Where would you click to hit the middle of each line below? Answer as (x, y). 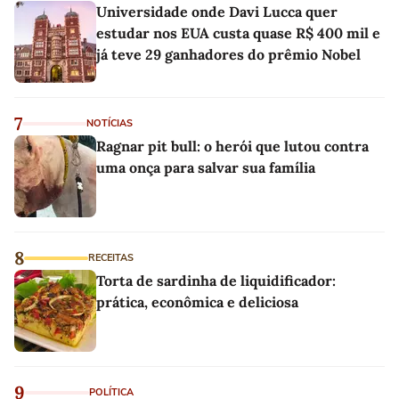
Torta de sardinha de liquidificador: (216, 280)
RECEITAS (111, 257)
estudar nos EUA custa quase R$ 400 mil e (238, 33)
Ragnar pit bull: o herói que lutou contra (232, 146)
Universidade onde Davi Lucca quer (217, 11)
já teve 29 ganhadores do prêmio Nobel (228, 54)
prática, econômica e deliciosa (197, 301)
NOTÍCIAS (110, 123)
